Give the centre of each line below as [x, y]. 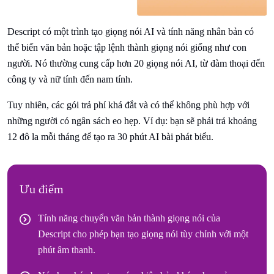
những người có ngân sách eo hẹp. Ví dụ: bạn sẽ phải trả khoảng [132, 121]
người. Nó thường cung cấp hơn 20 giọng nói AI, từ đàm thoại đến [136, 64]
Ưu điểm [42, 189]
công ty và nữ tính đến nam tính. [70, 80]
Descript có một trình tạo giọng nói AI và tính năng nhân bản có [131, 32]
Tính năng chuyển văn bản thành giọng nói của [129, 218]
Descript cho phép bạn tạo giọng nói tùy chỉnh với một [143, 234]
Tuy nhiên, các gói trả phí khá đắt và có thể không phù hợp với [128, 105]
